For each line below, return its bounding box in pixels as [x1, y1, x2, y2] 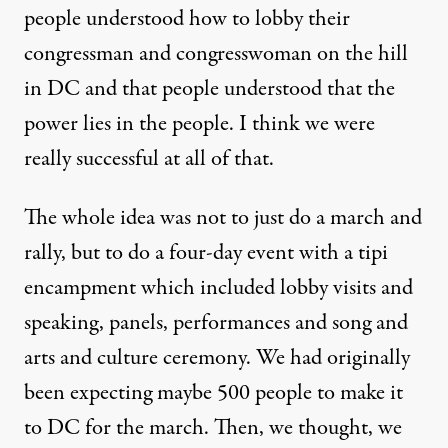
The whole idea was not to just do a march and [24, 202, 422, 234]
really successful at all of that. [24, 143, 274, 175]
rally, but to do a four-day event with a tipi [24, 237, 388, 269]
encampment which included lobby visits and [24, 272, 413, 304]
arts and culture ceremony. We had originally [24, 342, 410, 374]
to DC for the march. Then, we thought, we [24, 412, 402, 444]
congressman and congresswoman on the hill [24, 38, 408, 70]
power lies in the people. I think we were [24, 108, 375, 140]
